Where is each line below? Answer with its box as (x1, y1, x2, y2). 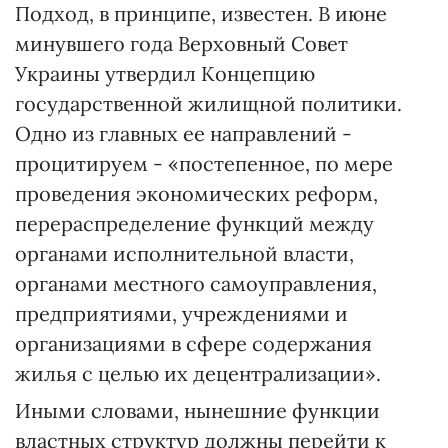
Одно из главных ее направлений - (15, 121, 352, 146)
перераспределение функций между (15, 211, 374, 236)
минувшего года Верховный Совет (15, 31, 348, 56)
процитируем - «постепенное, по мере (15, 151, 393, 176)
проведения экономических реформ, (15, 181, 378, 206)
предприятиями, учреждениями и (15, 301, 348, 326)
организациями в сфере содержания (15, 331, 372, 356)
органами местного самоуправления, (15, 271, 377, 296)
